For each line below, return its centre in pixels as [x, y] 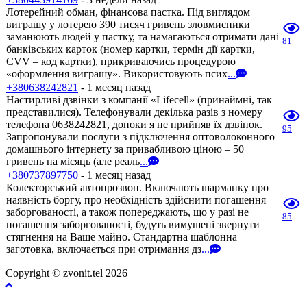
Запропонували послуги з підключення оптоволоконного [140, 137]
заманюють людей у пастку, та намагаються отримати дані [143, 37]
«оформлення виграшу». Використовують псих [117, 74]
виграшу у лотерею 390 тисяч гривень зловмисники [128, 24]
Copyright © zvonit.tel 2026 [66, 273]
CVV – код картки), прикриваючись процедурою [121, 61]
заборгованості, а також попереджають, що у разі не [127, 212]
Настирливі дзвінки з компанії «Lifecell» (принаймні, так [139, 100]
